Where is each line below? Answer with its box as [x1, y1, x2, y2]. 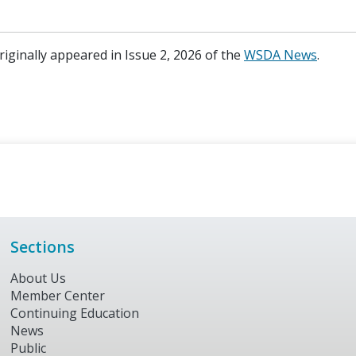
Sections [10, 236, 75, 257]
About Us [10, 269, 67, 288]
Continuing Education [10, 304, 140, 323]
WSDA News [244, 46, 317, 64]
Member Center [10, 287, 106, 305]
